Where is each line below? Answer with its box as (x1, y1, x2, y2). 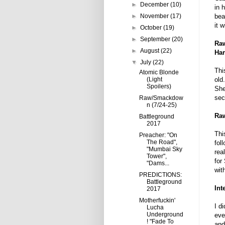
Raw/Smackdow (139, 94, 183, 101)
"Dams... (146, 160, 169, 167)
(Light (146, 76, 162, 83)
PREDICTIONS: (139, 171, 182, 178)
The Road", (146, 139, 177, 146)
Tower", (146, 153, 167, 160)
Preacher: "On (139, 132, 177, 139)
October (140, 24, 164, 31)
